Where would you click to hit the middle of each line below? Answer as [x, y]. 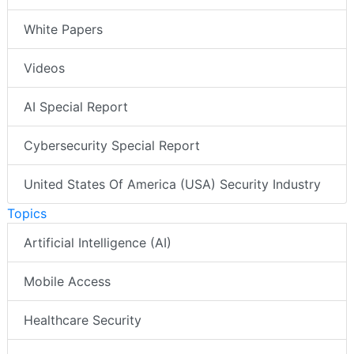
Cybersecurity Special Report [112, 145]
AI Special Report [76, 106]
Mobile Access [67, 281]
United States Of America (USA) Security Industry [172, 184]
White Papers [63, 29]
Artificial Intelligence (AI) [98, 242]
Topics [27, 213]
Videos [44, 68]
